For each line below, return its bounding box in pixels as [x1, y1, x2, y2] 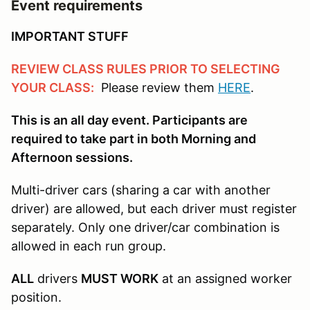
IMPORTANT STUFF [11, 28, 129, 44]
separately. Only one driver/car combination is [11, 219, 280, 235]
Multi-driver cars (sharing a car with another [11, 182, 271, 197]
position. [11, 289, 62, 304]
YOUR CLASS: [11, 80, 94, 95]
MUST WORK [81, 271, 158, 286]
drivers [34, 271, 81, 286]
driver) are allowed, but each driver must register [11, 201, 297, 216]
